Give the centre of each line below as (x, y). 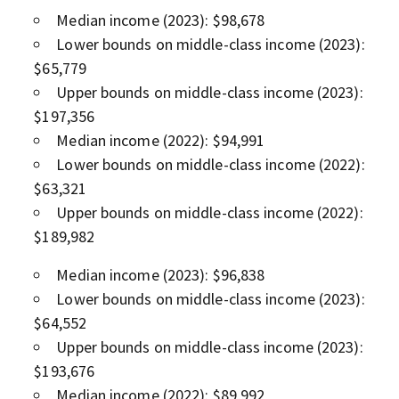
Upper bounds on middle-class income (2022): (210, 212)
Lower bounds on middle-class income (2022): (211, 164)
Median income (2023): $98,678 (161, 20)
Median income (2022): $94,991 (161, 140)
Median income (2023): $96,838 (161, 274)
